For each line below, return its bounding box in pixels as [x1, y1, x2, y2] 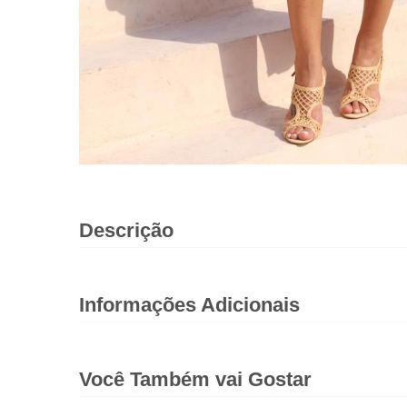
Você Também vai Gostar [79, 368, 312, 391]
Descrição [79, 219, 174, 242]
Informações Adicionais [79, 293, 300, 316]
